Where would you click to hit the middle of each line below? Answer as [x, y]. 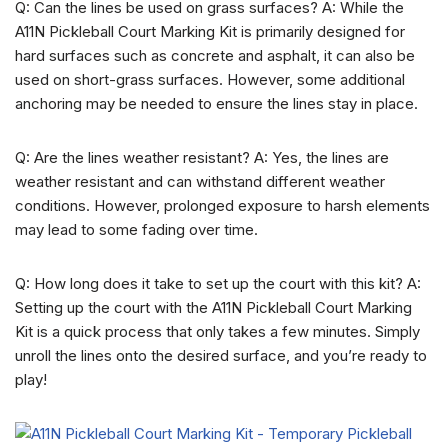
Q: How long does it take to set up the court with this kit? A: [218, 283]
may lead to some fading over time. [136, 229]
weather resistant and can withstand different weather [200, 181]
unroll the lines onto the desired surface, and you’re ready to [221, 355]
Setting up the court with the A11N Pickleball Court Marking [213, 307]
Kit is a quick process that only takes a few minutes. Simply [217, 331]
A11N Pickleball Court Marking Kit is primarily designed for [210, 31]
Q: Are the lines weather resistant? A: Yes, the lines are [202, 157]
